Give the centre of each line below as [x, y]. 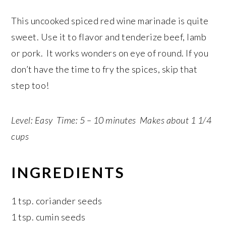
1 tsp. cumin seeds [48, 217]
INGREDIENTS [68, 172]
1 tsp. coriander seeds [57, 201]
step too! [30, 85]
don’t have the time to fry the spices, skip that [104, 69]
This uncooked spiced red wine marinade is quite [110, 21]
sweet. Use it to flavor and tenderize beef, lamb [109, 37]
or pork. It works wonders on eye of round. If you [110, 53]
